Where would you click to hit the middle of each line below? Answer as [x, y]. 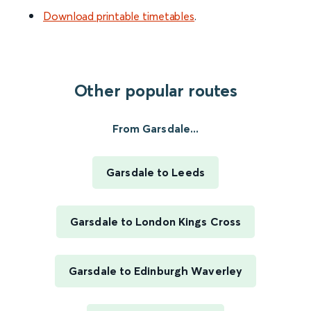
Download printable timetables [119, 16]
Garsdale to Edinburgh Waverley [155, 271]
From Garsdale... [155, 129]
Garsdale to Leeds [155, 173]
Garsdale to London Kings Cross [155, 222]
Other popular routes [155, 91]
